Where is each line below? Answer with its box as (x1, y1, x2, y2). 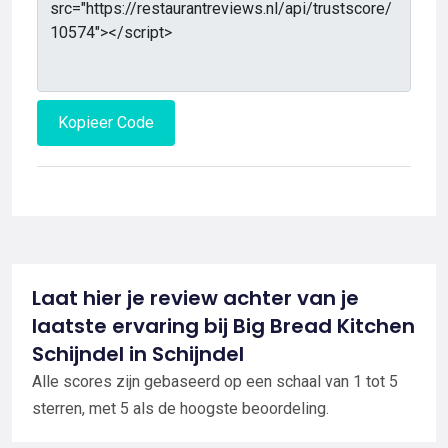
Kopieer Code (58, 112, 154, 132)
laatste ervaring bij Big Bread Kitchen (32, 311, 415, 340)
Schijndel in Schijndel (32, 339, 244, 368)
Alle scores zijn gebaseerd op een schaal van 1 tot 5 (32, 371, 398, 391)
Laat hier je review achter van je (32, 283, 359, 312)
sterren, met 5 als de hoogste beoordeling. (32, 398, 329, 418)
